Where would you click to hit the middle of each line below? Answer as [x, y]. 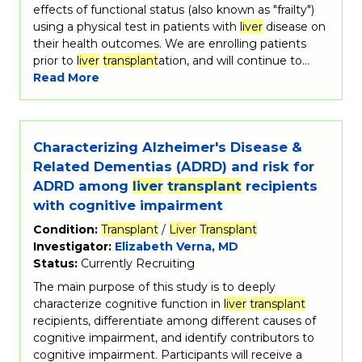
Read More [66, 77]
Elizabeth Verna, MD [177, 246]
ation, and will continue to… [234, 60]
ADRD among [83, 185]
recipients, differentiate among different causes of [175, 320]
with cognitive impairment [128, 205]
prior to [55, 60]
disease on [294, 26]
